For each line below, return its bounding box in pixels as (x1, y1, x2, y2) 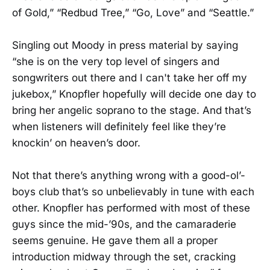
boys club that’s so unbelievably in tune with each (12, 186, 254, 198)
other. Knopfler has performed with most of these (12, 202, 250, 214)
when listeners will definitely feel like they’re (12, 120, 226, 133)
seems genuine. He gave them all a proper (12, 234, 218, 246)
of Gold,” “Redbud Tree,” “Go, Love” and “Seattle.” (12, 6, 254, 19)
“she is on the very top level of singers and (12, 55, 219, 67)
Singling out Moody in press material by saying (12, 39, 238, 51)
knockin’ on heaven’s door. (12, 136, 140, 149)
